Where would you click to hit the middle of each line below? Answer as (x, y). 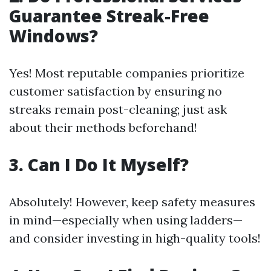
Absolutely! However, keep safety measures (132, 202)
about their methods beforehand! (103, 127)
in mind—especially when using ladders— (126, 220)
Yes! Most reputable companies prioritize (127, 73)
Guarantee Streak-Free (109, 16)
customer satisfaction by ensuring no (116, 91)
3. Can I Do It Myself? (99, 165)
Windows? (54, 36)
